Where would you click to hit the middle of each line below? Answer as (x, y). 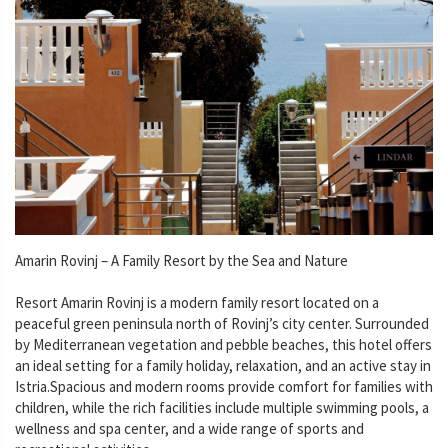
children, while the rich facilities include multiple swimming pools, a (222, 407)
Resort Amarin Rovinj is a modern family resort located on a (197, 302)
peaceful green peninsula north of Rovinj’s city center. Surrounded (222, 323)
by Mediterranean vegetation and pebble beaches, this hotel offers (223, 344)
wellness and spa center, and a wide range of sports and (189, 428)
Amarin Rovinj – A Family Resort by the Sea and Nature (181, 260)
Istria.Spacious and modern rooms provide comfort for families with (224, 386)
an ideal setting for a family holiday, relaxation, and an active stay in (223, 365)
